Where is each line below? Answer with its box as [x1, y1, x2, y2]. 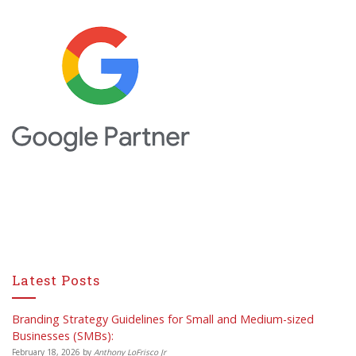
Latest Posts [12, 270, 100, 289]
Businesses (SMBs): [12, 327, 114, 343]
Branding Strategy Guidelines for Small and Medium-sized [12, 311, 314, 327]
